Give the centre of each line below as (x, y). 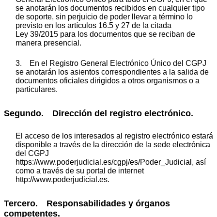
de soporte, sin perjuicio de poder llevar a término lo (104, 16)
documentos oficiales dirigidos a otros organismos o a (108, 80)
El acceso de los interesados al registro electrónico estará (114, 136)
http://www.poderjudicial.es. (62, 180)
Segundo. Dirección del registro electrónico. (99, 113)
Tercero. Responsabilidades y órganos (87, 204)
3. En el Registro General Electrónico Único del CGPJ (111, 63)
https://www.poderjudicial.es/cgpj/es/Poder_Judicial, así (111, 162)
